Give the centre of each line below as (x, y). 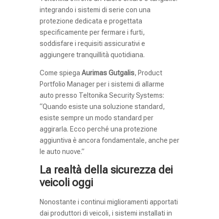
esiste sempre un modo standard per (96, 118)
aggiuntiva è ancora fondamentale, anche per (109, 140)
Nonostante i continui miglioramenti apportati (109, 202)
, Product (148, 73)
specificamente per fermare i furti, (92, 32)
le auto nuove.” (62, 151)
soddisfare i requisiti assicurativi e (92, 43)
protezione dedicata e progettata (91, 21)
